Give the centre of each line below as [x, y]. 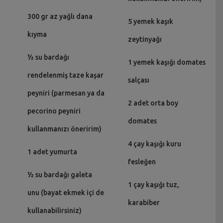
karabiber [144, 202]
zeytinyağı [145, 39]
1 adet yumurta [52, 152]
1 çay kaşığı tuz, [153, 184]
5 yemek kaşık [150, 21]
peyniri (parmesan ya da [66, 93]
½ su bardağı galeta [60, 174]
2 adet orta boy [153, 103]
